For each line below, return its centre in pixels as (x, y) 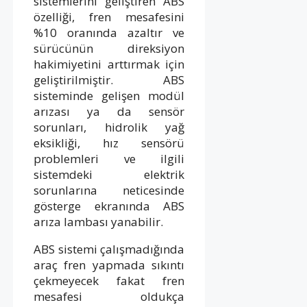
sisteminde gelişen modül (109, 95)
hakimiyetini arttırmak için (109, 64)
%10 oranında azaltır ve (109, 32)
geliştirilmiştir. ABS (109, 79)
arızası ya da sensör (109, 111)
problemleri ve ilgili (109, 158)
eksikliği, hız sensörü (109, 143)
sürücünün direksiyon (109, 48)
